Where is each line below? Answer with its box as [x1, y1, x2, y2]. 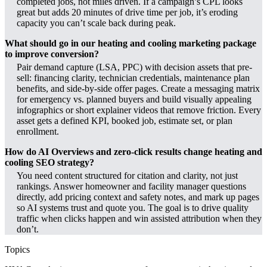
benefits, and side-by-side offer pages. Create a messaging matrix [17, 83, 260, 94]
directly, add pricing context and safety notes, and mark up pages [17, 192, 259, 203]
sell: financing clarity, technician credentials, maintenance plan [17, 73, 250, 83]
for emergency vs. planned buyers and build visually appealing [17, 94, 252, 105]
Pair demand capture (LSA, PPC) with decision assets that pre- [17, 62, 252, 73]
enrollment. [17, 126, 59, 137]
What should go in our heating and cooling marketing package [5, 38, 256, 49]
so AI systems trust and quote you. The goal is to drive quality [17, 203, 249, 213]
